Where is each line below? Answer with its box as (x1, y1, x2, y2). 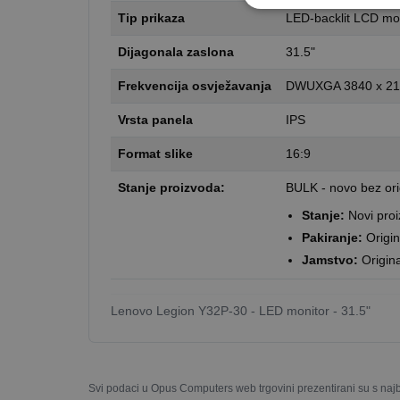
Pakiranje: (302, 230, 362, 245)
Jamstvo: (302, 253, 358, 267)
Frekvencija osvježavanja (118, 79, 271, 93)
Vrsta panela (118, 112, 193, 127)
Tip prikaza (118, 11, 185, 25)
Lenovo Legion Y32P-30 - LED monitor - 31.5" (111, 304, 371, 318)
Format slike (118, 146, 193, 161)
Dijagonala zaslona (118, 45, 234, 59)
